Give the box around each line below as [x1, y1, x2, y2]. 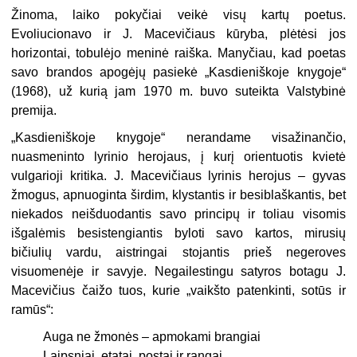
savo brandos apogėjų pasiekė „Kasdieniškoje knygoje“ [11, 65, 346, 80]
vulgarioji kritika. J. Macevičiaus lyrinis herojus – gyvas [11, 169, 346, 183]
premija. [11, 104, 57, 118]
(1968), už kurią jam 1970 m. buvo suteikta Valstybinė [11, 84, 346, 99]
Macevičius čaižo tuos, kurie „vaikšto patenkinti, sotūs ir [11, 284, 346, 298]
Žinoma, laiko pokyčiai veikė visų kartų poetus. [11, 8, 346, 22]
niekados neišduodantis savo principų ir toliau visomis [11, 207, 346, 222]
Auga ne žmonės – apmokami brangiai [43, 330, 261, 344]
